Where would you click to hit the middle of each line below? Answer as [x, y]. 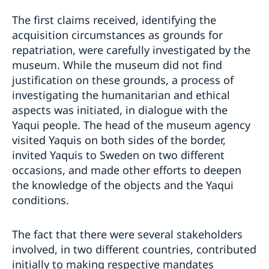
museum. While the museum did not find [117, 65]
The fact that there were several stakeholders [127, 234]
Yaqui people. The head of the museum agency [131, 125]
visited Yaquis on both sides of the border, [119, 140]
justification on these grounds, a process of [123, 80]
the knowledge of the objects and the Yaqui [123, 185]
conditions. [41, 200]
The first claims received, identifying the [114, 20]
